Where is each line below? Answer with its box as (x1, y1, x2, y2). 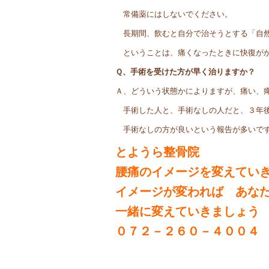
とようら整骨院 (115, 145, 199, 159)
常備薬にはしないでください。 (115, 10, 232, 19)
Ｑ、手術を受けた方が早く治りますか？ (115, 67, 255, 76)
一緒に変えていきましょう (115, 205, 259, 218)
